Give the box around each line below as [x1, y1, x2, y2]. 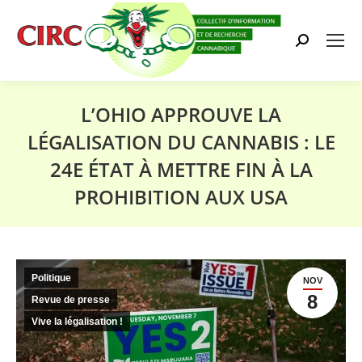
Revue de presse [32, 294, 110, 305]
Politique [32, 272, 71, 284]
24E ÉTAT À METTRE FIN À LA [49, 156, 313, 183]
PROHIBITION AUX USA [74, 183, 288, 210]
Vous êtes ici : [181, 209, 255, 225]
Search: [295, 32, 335, 47]
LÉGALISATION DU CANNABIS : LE [27, 128, 335, 155]
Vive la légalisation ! [32, 316, 123, 327]
